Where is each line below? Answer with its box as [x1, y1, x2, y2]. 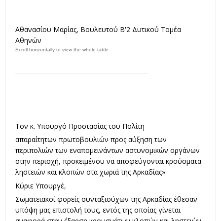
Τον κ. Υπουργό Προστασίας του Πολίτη [15, 121, 145, 131]
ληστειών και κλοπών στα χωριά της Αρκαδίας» [15, 167, 165, 177]
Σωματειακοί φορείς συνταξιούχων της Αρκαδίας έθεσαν [15, 194, 197, 204]
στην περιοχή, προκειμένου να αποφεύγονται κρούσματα [15, 156, 201, 166]
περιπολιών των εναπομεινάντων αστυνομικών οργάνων [15, 146, 200, 155]
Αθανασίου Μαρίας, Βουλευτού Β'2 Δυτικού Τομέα [15, 24, 181, 34]
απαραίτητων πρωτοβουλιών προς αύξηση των [15, 135, 167, 145]
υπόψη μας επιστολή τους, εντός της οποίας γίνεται [15, 205, 181, 215]
